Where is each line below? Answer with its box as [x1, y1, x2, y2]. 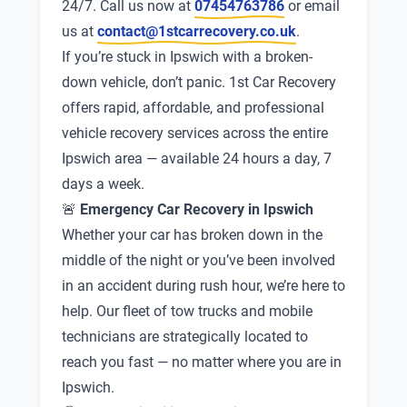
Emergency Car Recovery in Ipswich [80, 201, 313, 218]
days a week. [62, 175, 144, 193]
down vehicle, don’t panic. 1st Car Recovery [62, 74, 336, 91]
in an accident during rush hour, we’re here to [62, 277, 345, 294]
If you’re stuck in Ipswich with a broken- [62, 48, 313, 65]
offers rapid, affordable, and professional [62, 99, 324, 116]
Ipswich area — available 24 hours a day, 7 [62, 150, 332, 167]
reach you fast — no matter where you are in [62, 353, 342, 371]
